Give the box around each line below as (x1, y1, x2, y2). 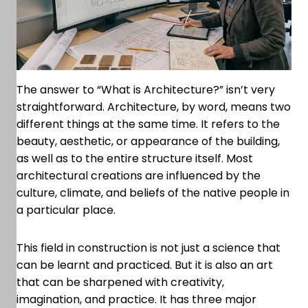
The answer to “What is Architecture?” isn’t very (16, 81, 275, 98)
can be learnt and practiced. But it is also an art (16, 256, 273, 273)
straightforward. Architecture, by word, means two (16, 98, 291, 115)
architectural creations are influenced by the (16, 167, 261, 184)
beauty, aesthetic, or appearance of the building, (16, 133, 280, 149)
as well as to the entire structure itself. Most (16, 150, 253, 166)
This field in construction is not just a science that (16, 239, 280, 256)
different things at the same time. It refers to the (16, 115, 280, 132)
